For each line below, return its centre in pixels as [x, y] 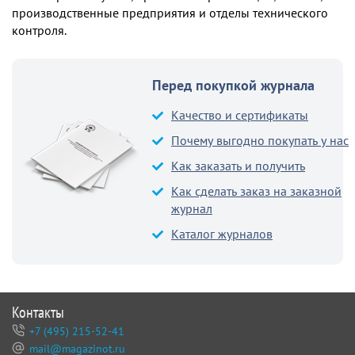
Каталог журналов [222, 233]
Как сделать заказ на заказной [256, 191]
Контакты [38, 312]
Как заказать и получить [238, 165]
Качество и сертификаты [240, 115]
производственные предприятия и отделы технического [170, 12]
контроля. [39, 30]
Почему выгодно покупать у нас [260, 140]
